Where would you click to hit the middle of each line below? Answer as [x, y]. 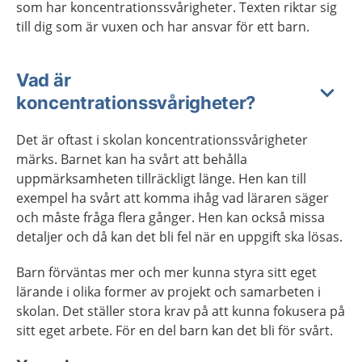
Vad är [44, 80]
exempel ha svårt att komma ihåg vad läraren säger [173, 198]
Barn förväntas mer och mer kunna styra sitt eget [166, 272]
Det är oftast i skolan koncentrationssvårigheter [162, 140]
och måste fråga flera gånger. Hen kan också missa [170, 217]
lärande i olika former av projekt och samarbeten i [168, 292]
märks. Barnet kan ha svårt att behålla [132, 159]
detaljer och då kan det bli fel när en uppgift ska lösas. [179, 237]
